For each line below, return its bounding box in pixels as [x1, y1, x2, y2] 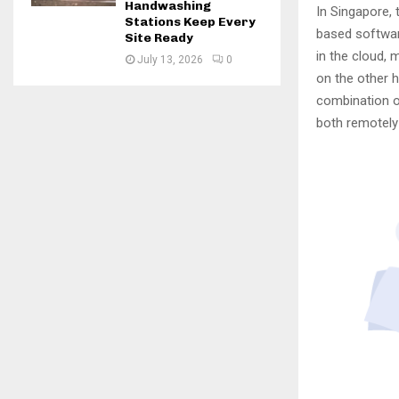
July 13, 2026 [137, 53, 203, 66]
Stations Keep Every [125, 14, 256, 29]
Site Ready [125, 30, 193, 45]
